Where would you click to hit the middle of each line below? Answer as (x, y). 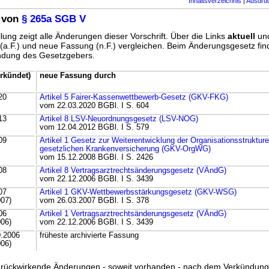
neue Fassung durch (78, 76)
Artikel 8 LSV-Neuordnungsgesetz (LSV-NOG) (119, 119)
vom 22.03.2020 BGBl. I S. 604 (94, 106)
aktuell (241, 36)
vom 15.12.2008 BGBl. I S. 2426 (96, 158)
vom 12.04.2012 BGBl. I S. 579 (94, 128)
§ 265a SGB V (54, 19)
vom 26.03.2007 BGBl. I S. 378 (94, 201)
